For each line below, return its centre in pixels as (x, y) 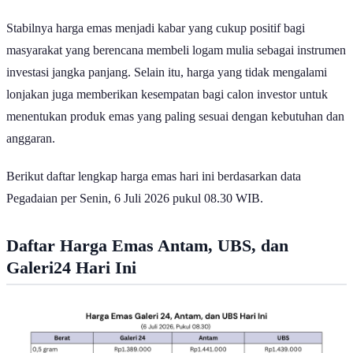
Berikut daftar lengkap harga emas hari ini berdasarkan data (154, 176)
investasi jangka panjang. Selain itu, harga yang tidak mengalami (167, 72)
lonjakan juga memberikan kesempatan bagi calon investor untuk (167, 94)
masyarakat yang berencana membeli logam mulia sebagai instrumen (176, 50)
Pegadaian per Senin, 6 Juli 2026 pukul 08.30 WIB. (136, 198)
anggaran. (31, 138)
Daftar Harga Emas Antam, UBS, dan (147, 245)
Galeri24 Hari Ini (71, 267)
